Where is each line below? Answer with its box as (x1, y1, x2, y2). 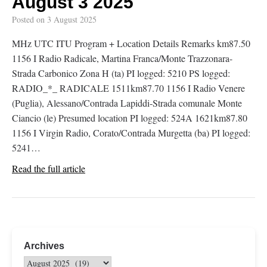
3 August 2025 (47, 14, 97, 25)
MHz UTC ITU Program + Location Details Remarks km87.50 (12, 37, 250, 49)
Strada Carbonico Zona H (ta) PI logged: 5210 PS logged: (12, 67, 230, 79)
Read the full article (12, 162, 85, 175)
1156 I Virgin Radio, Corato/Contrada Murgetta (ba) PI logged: (12, 126, 250, 139)
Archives (24, 240, 64, 251)
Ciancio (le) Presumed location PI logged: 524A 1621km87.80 (12, 111, 247, 124)
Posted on (12, 14, 47, 25)
